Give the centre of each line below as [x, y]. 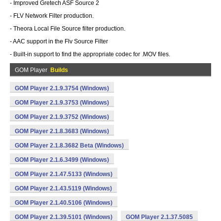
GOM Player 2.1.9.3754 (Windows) [62, 88]
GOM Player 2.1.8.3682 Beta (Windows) [69, 146]
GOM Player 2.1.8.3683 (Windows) [62, 131]
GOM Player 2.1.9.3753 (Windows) [62, 103]
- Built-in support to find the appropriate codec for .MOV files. [90, 54]
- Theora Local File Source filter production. [68, 29]
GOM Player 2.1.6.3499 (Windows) [62, 160]
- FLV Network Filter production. [52, 16]
